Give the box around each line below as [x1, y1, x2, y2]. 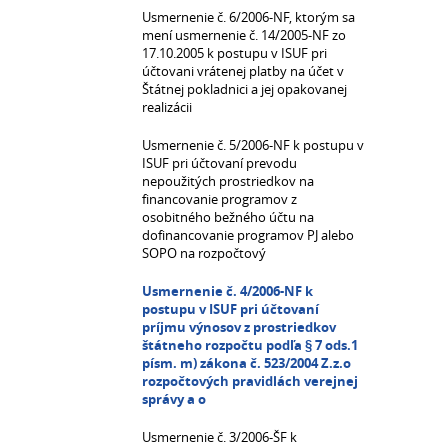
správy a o [142, 390, 206, 408]
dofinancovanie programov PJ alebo [142, 226, 354, 244]
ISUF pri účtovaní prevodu [142, 154, 297, 172]
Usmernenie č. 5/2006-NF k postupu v [142, 136, 364, 154]
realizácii [142, 98, 192, 116]
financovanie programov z [142, 190, 297, 208]
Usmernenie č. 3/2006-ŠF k [142, 428, 297, 446]
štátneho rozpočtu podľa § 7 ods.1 [142, 336, 358, 354]
